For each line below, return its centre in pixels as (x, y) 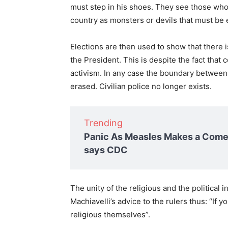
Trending (103, 123)
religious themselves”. (110, 215)
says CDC (106, 150)
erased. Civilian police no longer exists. (141, 87)
